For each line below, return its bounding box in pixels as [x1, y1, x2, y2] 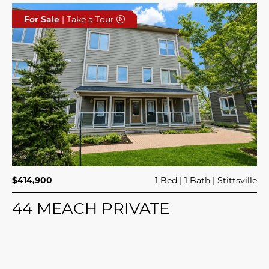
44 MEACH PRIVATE [12, 198, 169, 219]
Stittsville [217, 174, 257, 186]
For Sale [24, 13, 59, 25]
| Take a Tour [59, 13, 116, 25]
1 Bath [184, 174, 210, 186]
